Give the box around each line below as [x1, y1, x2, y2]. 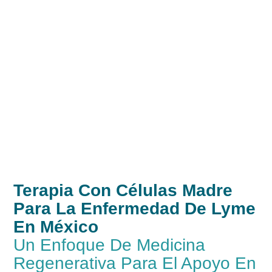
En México [13, 217, 99, 236]
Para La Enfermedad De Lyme [13, 199, 256, 218]
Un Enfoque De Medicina [13, 235, 206, 254]
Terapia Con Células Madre [13, 180, 233, 200]
